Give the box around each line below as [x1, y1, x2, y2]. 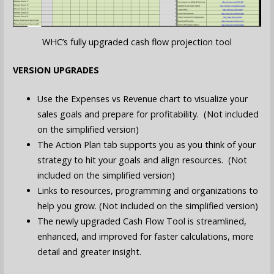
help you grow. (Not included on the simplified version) [37, 199, 258, 212]
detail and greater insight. [37, 245, 141, 257]
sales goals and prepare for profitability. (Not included [37, 108, 259, 120]
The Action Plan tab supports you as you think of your [37, 138, 256, 150]
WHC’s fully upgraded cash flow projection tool [42, 35, 232, 48]
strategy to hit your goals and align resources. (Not [37, 154, 247, 166]
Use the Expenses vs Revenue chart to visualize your [37, 92, 248, 105]
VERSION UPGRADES [12, 64, 99, 76]
